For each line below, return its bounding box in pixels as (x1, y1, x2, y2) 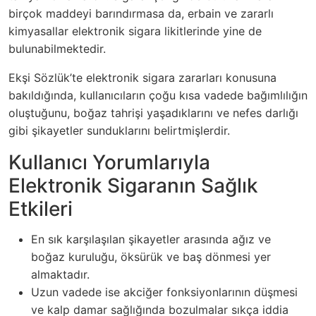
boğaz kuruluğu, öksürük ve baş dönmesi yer (31, 250, 271, 265)
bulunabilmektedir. (8, 42, 106, 56)
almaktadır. (31, 267, 90, 282)
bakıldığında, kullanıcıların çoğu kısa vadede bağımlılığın (8, 88, 308, 103)
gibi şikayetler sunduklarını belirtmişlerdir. (8, 123, 230, 138)
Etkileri (8, 197, 73, 221)
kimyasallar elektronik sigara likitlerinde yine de (8, 24, 262, 39)
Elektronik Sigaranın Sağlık (8, 174, 258, 198)
